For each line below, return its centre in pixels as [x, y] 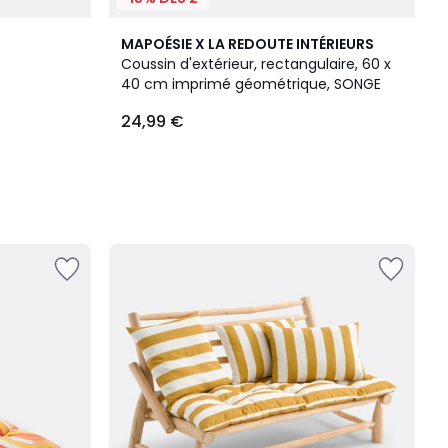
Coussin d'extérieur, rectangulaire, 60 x [256, 64]
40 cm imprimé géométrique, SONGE [251, 84]
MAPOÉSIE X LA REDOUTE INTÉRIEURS [247, 44]
